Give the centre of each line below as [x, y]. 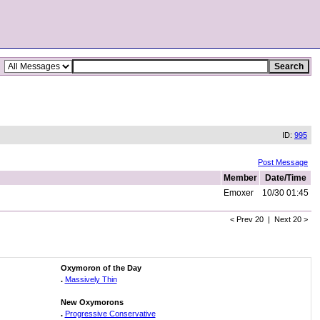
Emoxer [239, 193]
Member [240, 178]
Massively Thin [91, 279]
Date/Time [285, 178]
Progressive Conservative [110, 314]
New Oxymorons [92, 302]
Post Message [283, 162]
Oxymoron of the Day [101, 268]
